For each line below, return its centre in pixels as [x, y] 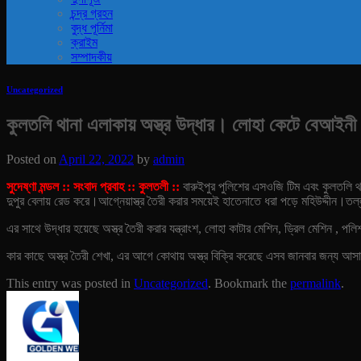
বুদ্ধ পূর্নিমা [92, 28]
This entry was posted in [70, 283]
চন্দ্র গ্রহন [92, 13]
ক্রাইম [84, 42]
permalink [315, 283]
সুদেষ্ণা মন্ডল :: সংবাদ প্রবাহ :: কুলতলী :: [93, 186]
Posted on [33, 159]
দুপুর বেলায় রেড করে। [52, 201]
